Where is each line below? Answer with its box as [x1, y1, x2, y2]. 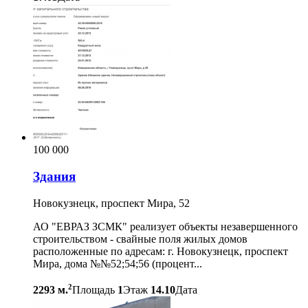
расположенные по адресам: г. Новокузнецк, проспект [33, 245, 288, 257]
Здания [33, 169, 76, 184]
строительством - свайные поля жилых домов [33, 232, 247, 245]
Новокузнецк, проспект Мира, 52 [33, 197, 190, 209]
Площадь [72, 284, 115, 296]
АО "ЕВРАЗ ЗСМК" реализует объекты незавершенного [33, 220, 298, 232]
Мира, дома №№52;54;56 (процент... [33, 257, 202, 269]
